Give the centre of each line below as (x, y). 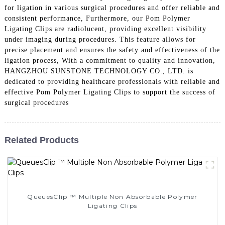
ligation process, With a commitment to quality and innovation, (110, 60)
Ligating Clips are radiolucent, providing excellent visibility (105, 29)
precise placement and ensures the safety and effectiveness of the (112, 50)
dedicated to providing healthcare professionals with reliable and (112, 81)
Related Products (41, 140)
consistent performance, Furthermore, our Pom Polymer (97, 18)
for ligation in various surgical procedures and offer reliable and (112, 8)
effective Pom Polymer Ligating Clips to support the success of (110, 92)
